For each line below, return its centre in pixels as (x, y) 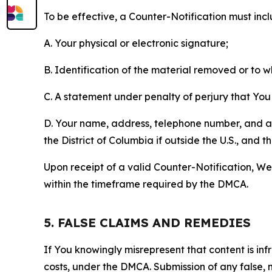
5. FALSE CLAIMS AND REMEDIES (147, 222)
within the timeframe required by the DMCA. (146, 184)
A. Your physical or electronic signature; (136, 43)
